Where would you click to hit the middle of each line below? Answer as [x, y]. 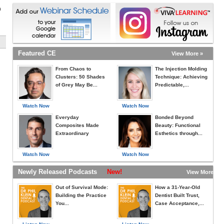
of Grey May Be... [76, 85]
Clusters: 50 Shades [80, 77]
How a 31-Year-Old [177, 187]
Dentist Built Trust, [177, 195]
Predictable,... [172, 85]
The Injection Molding [181, 69]
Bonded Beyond [174, 117]
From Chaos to [73, 69]
